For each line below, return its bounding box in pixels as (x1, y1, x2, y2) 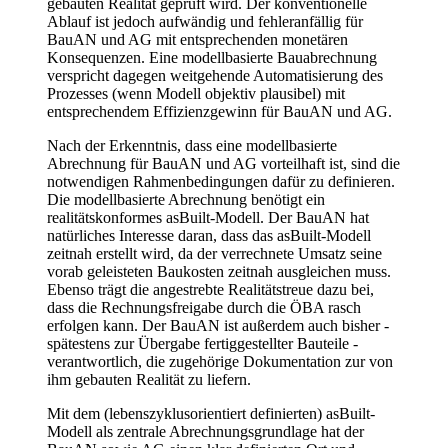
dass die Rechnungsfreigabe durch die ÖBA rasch (47, 298, 361, 316)
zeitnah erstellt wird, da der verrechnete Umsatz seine (47, 244, 382, 262)
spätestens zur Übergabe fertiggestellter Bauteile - (47, 334, 358, 352)
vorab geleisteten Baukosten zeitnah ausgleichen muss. (47, 262, 391, 280)
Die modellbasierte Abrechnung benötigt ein (47, 190, 325, 208)
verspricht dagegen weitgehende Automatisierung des (47, 66, 383, 84)
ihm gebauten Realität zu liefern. (47, 370, 251, 388)
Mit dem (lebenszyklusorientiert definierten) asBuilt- (47, 404, 375, 422)
